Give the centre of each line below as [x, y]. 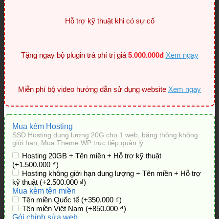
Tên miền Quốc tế [52, 200]
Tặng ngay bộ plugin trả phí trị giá [74, 55]
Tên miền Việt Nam [54, 208]
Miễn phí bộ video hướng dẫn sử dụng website [93, 89]
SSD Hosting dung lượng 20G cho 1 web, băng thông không [105, 135]
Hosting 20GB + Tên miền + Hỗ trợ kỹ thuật [92, 156]
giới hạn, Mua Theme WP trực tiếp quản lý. [79, 143]
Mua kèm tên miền [44, 191]
